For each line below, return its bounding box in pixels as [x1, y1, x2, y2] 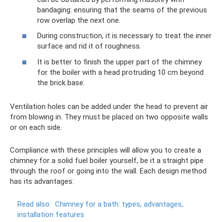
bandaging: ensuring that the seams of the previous [37, 5, 207, 14]
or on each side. [10, 122, 62, 132]
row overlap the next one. [37, 15, 120, 25]
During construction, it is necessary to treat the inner [37, 31, 212, 41]
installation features [17, 210, 84, 219]
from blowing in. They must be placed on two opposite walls [10, 112, 208, 121]
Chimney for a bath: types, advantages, [55, 199, 183, 209]
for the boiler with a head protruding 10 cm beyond [37, 67, 204, 77]
